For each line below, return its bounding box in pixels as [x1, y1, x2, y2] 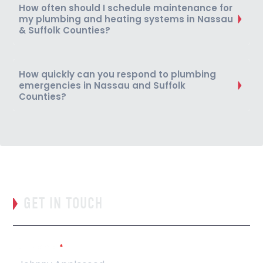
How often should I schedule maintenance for [19, 2, 233, 14]
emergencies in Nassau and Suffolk [19, 79, 186, 92]
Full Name [13, 241, 59, 252]
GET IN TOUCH [23, 194, 103, 213]
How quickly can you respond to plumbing [19, 68, 217, 80]
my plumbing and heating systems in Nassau [19, 13, 234, 25]
